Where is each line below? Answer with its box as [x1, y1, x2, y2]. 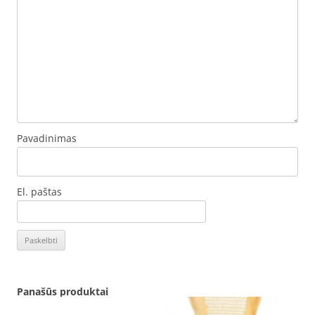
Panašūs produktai [17, 285, 108, 298]
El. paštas [17, 185, 62, 198]
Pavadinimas [17, 131, 77, 145]
